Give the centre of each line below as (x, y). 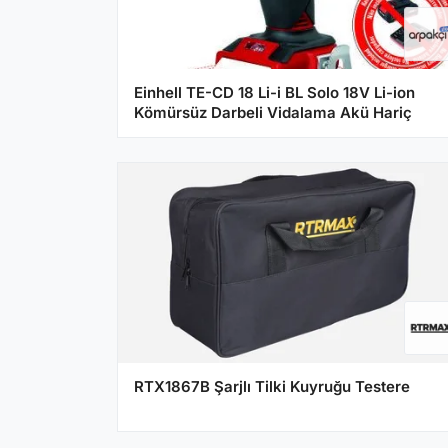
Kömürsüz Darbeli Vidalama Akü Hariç (273, 112)
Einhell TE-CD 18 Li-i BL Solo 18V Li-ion (274, 92)
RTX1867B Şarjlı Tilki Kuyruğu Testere (272, 386)
